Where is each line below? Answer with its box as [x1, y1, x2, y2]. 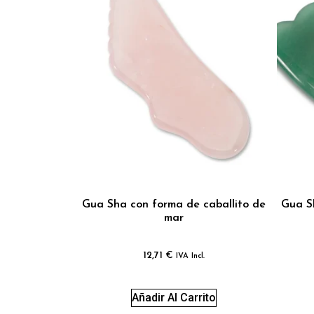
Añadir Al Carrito [131, 290, 216, 304]
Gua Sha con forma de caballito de [81, 198, 266, 210]
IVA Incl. [175, 252, 205, 260]
